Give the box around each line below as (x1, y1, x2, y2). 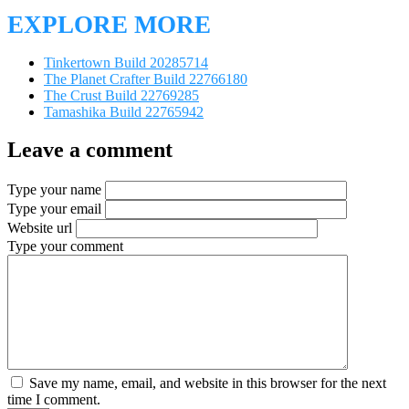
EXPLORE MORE (7, 10, 211, 38)
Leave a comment (7, 138, 173, 163)
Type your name (7, 182, 101, 198)
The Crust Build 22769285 (44, 87, 199, 103)
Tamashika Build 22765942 (44, 103, 204, 120)
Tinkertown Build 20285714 (44, 54, 208, 70)
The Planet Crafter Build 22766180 (44, 70, 247, 87)
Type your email (7, 201, 101, 217)
